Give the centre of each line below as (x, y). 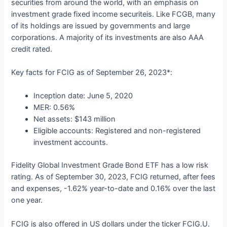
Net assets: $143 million (75, 119)
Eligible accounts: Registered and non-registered (117, 131)
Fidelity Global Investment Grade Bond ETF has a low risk (110, 165)
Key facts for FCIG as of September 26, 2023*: (92, 73)
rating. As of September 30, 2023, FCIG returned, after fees (113, 177)
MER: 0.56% (54, 108)
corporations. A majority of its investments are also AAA (108, 37)
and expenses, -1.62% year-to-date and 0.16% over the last (113, 189)
